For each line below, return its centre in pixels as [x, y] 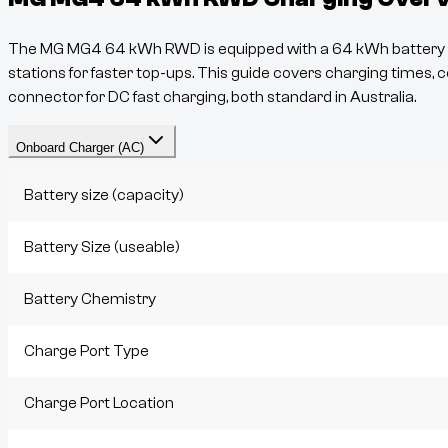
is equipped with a [266, 49]
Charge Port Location [99, 403]
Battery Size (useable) [102, 247]
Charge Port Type [86, 351]
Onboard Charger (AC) [80, 148]
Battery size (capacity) [104, 195]
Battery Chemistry [90, 299]
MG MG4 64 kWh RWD [120, 49]
